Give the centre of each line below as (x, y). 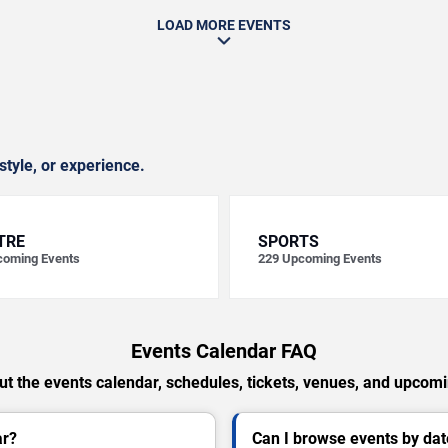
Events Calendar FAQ (224, 351)
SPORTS (288, 241)
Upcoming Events (332, 258)
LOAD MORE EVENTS (224, 25)
